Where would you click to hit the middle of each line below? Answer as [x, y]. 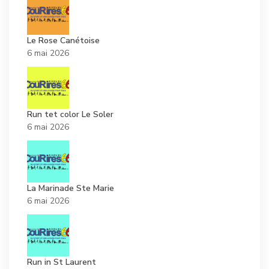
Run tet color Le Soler [70, 115]
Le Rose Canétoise [63, 41]
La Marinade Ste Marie [71, 189]
